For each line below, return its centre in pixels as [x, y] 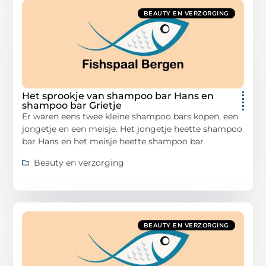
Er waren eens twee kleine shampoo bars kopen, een [130, 117]
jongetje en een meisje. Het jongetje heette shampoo [132, 129]
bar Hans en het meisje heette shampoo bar [113, 142]
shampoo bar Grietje [72, 106]
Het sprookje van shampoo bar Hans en [118, 96]
